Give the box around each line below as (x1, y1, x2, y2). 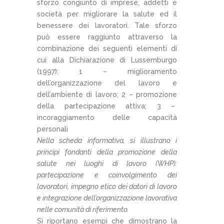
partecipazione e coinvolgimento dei (37, 171, 177, 179)
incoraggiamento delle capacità (37, 113, 177, 122)
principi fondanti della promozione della (37, 148, 177, 156)
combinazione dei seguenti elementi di (37, 44, 177, 53)
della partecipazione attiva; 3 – (37, 102, 177, 110)
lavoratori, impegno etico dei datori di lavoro (37, 182, 177, 191)
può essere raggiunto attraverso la (37, 33, 177, 41)
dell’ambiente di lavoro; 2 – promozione (37, 90, 177, 99)
